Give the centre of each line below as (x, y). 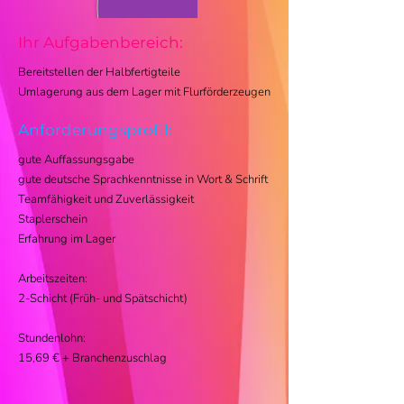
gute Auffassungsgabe (76, 160)
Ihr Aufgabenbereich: (102, 42)
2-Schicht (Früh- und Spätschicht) (103, 298)
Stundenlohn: (52, 338)
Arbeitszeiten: (53, 279)
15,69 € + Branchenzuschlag (92, 358)
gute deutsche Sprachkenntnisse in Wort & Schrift (143, 179)
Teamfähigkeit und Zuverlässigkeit (106, 199)
